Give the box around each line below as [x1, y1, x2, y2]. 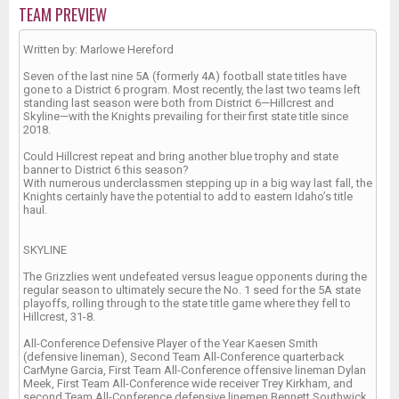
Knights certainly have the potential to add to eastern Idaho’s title [23, 190, 353, 203]
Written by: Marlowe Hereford [23, 43, 174, 56]
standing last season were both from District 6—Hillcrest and [23, 96, 334, 110]
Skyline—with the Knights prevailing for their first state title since [23, 110, 348, 123]
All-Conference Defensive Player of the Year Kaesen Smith [23, 337, 318, 350]
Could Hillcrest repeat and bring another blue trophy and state [23, 150, 338, 163]
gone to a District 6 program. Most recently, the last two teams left [23, 83, 361, 96]
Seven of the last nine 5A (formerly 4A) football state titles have [23, 69, 346, 83]
